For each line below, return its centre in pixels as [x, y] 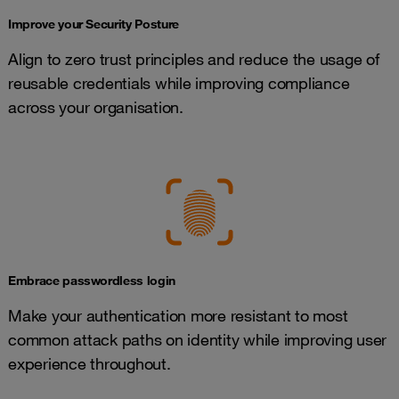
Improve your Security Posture [94, 24]
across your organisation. [96, 106]
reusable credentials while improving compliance [179, 82]
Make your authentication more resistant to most [178, 315]
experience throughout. [90, 363]
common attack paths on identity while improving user [197, 339]
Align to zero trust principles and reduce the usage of [194, 58]
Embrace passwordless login [92, 280]
